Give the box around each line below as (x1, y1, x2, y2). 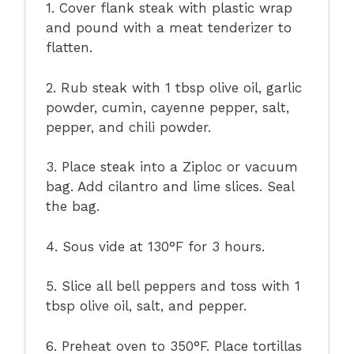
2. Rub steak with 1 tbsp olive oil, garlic (46, 79, 303, 96)
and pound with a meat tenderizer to (46, 20, 292, 36)
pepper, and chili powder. (46, 119, 212, 135)
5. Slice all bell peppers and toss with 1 (46, 278, 301, 295)
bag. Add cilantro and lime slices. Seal (46, 179, 295, 195)
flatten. (46, 40, 93, 56)
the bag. (46, 198, 100, 215)
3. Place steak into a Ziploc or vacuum (46, 159, 299, 175)
